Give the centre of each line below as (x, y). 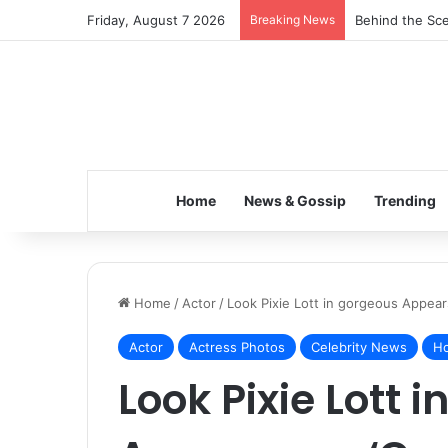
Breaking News (292, 19)
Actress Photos (237, 347)
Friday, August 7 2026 (156, 20)
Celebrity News (359, 347)
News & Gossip (294, 200)
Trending (404, 200)
